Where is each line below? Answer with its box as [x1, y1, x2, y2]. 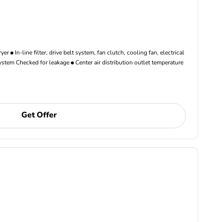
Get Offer [21, 110, 57, 120]
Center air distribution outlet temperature [74, 58, 184, 66]
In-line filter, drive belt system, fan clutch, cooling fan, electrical [13, 49, 185, 56]
